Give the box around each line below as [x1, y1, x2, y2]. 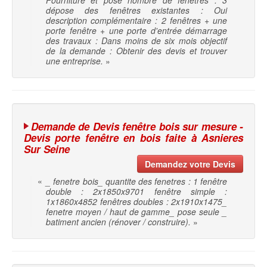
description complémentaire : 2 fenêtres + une [46, 14, 228, 27]
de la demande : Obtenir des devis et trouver [46, 45, 228, 57]
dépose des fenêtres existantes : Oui [46, 4, 228, 17]
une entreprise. [46, 55, 103, 67]
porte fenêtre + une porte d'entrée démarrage [46, 24, 228, 37]
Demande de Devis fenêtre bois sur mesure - [31, 119, 243, 134]
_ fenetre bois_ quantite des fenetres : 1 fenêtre [46, 175, 228, 188]
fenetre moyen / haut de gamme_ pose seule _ [46, 206, 228, 218]
